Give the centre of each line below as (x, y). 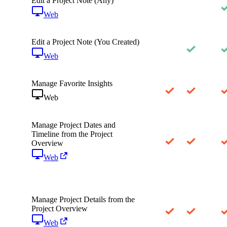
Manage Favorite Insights (72, 83)
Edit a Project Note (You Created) (85, 42)
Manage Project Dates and (73, 125)
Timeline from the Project (72, 134)
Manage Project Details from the (83, 199)
